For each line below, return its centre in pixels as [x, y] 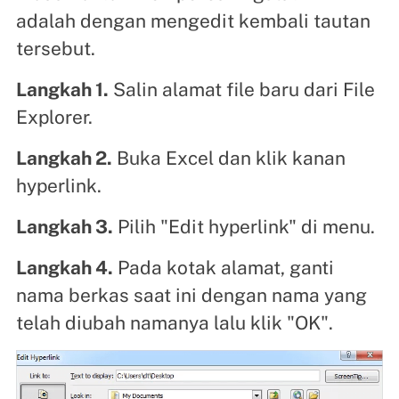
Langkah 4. [64, 268]
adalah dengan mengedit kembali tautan [193, 21]
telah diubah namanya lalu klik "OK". [174, 323]
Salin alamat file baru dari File [241, 90]
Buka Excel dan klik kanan [228, 159]
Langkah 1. [62, 90]
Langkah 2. [64, 159]
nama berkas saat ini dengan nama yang [191, 296]
